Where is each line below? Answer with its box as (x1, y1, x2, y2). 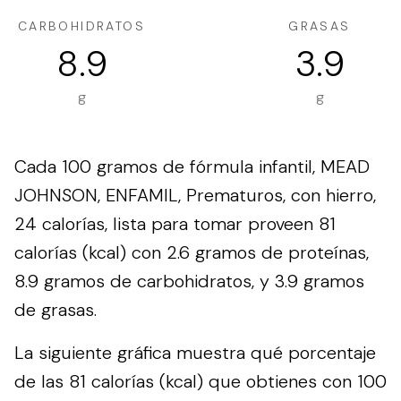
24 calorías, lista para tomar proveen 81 (14, 212, 336, 235)
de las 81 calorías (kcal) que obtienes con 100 (14, 370, 387, 393)
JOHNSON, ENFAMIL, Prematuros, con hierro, (14, 183, 376, 207)
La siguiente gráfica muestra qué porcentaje (14, 341, 376, 364)
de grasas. (14, 298, 97, 321)
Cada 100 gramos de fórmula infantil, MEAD (14, 155, 370, 178)
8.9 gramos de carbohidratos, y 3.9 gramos (14, 269, 364, 293)
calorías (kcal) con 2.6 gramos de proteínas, (14, 241, 369, 264)
